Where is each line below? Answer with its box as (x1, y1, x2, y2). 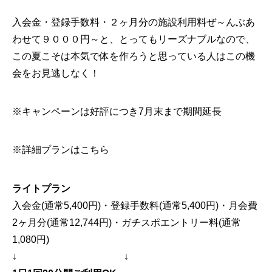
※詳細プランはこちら (12, 144, 109, 155)
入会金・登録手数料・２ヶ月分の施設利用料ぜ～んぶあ (12, 17, 255, 28)
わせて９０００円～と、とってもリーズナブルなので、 (12, 34, 255, 45)
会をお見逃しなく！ (12, 68, 100, 79)
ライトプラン (12, 183, 70, 194)
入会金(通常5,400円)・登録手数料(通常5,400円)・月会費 (12, 200, 257, 211)
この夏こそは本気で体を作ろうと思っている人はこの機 (12, 51, 255, 62)
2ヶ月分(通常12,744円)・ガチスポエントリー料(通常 (12, 217, 241, 228)
